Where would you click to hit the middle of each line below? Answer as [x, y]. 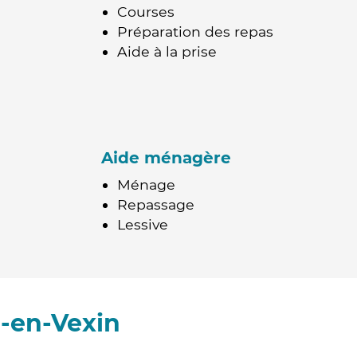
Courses [146, 12]
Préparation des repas [195, 31]
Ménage [146, 184]
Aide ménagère [166, 158]
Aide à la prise [167, 51]
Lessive [143, 224]
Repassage [156, 204]
